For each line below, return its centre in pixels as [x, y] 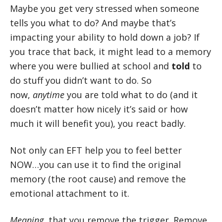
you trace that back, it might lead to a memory [111, 51]
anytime [49, 94]
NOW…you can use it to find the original [95, 164]
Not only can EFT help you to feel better [96, 150]
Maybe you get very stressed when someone [105, 8]
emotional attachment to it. [70, 193]
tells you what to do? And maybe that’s [93, 23]
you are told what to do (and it [131, 94]
